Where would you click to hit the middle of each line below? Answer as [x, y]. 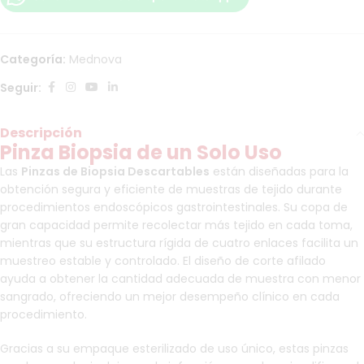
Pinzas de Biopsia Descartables [115, 172]
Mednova [95, 60]
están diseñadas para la [279, 172]
